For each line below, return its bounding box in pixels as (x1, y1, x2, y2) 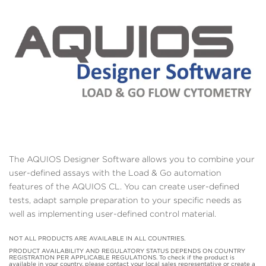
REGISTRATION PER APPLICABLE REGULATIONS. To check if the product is (9, 253, 235, 261)
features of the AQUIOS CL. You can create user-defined (9, 181, 239, 191)
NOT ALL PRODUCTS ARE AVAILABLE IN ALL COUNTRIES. (9, 234, 185, 242)
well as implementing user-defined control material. (9, 208, 216, 218)
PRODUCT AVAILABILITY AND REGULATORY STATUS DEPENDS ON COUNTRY (9, 246, 245, 254)
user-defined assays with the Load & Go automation (9, 167, 221, 178)
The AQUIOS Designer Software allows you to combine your (9, 154, 255, 164)
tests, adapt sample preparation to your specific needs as (9, 195, 242, 205)
